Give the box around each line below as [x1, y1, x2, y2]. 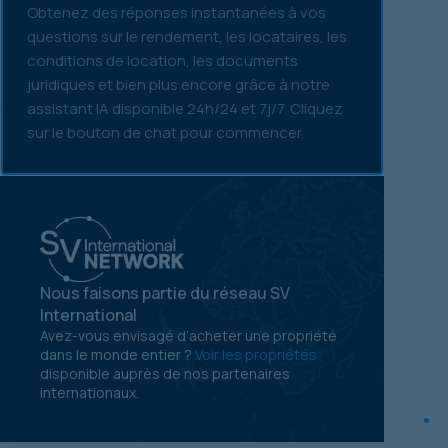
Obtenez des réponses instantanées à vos [26, 2, 326, 24]
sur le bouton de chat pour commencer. [26, 122, 304, 144]
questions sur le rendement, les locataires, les [26, 26, 347, 48]
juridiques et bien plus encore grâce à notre [26, 74, 330, 96]
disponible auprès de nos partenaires [40, 364, 290, 384]
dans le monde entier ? [40, 345, 195, 365]
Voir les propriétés [195, 345, 317, 365]
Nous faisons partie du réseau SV [40, 282, 290, 305]
